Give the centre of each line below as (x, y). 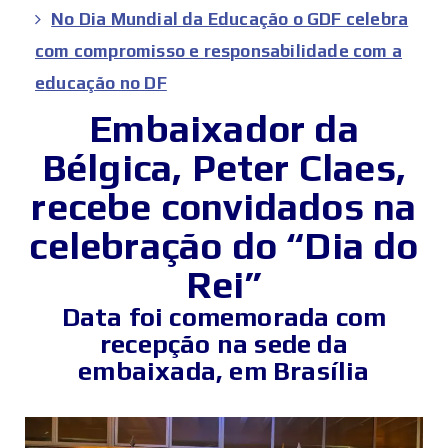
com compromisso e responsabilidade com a (219, 51)
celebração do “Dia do (224, 245)
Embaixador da (224, 128)
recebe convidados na (224, 206)
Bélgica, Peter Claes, (224, 167)
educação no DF (101, 83)
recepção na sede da (224, 344)
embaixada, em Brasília (224, 371)
